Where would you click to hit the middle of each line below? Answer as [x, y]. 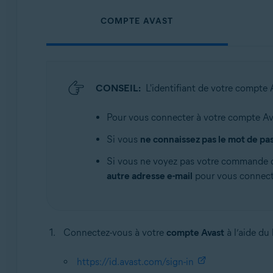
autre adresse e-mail [149, 176]
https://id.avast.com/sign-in [135, 262]
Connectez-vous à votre [115, 232]
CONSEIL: [118, 88]
